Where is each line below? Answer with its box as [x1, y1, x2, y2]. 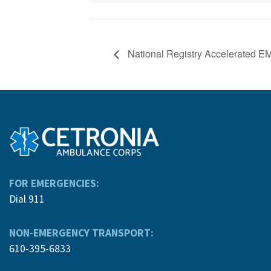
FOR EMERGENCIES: [9, 177, 99, 191]
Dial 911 [9, 192, 45, 206]
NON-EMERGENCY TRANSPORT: [9, 226, 154, 240]
